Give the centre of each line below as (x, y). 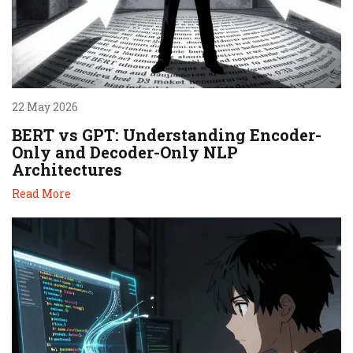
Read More (41, 194)
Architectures (67, 170)
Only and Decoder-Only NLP (125, 152)
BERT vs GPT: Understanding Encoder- (167, 135)
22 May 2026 (45, 107)
